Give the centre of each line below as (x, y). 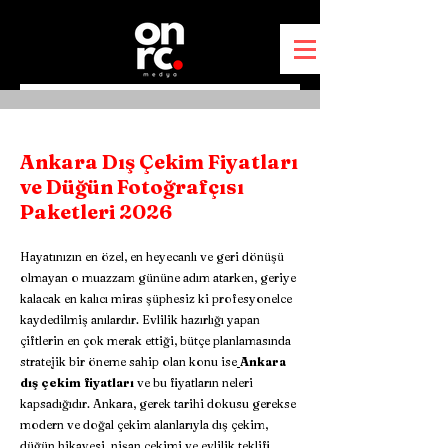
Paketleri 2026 (96, 211)
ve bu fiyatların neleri (193, 382)
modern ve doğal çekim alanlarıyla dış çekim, (144, 424)
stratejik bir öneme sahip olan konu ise (128, 361)
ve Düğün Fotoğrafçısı (132, 186)
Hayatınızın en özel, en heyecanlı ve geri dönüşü (152, 256)
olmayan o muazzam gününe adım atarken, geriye (158, 277)
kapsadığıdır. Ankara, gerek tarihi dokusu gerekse (158, 403)
